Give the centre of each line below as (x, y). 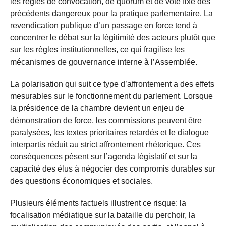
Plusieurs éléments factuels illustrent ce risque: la (98, 203)
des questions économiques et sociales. (81, 181)
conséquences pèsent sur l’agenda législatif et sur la (104, 156)
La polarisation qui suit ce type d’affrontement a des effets (112, 84)
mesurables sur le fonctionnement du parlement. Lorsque (111, 96)
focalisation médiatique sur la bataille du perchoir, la (103, 215)
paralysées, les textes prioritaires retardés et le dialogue (109, 132)
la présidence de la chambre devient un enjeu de (97, 108)
